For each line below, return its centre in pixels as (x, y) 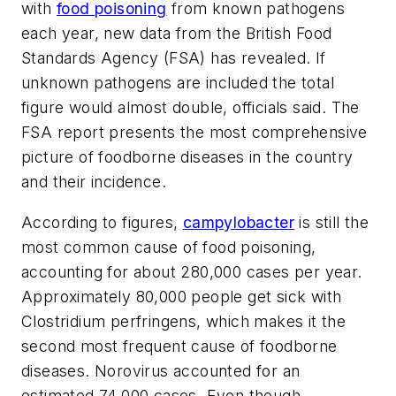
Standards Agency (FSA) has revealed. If (174, 58)
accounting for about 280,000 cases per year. (192, 271)
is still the (332, 222)
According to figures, (102, 222)
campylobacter (239, 222)
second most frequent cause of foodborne (179, 346)
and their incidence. (94, 182)
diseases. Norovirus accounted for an (161, 370)
